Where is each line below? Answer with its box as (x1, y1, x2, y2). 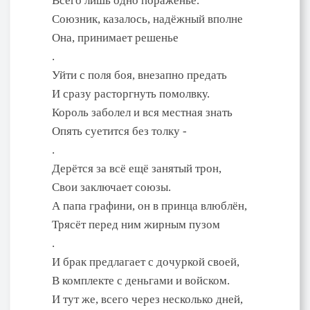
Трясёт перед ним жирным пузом (52, 217, 220, 231)
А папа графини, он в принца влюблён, (52, 199, 247, 212)
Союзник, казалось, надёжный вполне (52, 12, 243, 26)
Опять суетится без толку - (52, 124, 187, 138)
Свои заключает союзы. (52, 180, 171, 194)
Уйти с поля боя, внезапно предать (52, 68, 227, 82)
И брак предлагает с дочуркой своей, (52, 255, 239, 268)
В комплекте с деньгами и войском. (52, 273, 230, 287)
